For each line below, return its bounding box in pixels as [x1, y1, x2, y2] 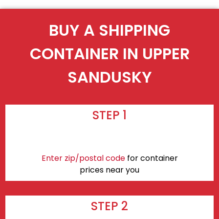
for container [125, 152, 178, 164]
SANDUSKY [67, 66, 152, 88]
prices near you [80, 164, 139, 175]
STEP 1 [92, 107, 127, 123]
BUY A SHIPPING [49, 19, 170, 42]
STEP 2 [91, 197, 128, 214]
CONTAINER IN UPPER [29, 43, 190, 65]
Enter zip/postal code [41, 152, 125, 164]
